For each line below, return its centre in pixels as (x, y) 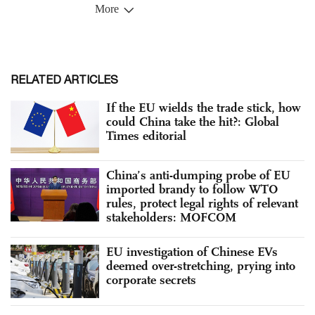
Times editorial (146, 135)
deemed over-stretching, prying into (201, 266)
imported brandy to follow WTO (192, 189)
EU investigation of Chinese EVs (192, 252)
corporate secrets (151, 280)
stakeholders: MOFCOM (171, 218)
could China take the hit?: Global (193, 121)
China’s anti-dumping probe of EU (198, 175)
